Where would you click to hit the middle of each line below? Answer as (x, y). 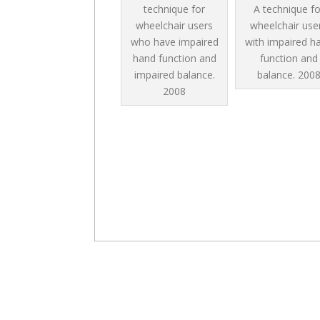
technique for (174, 9)
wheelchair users (174, 26)
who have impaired (174, 42)
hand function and (174, 59)
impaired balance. (174, 75)
